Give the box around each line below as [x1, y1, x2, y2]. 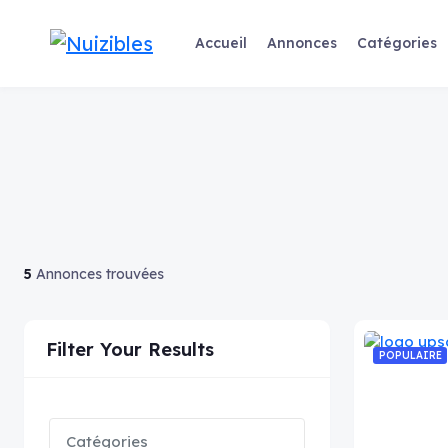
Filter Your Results [46, 338, 214, 361]
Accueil [194, 34, 247, 52]
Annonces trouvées [32, 265, 164, 283]
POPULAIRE [378, 349, 442, 362]
